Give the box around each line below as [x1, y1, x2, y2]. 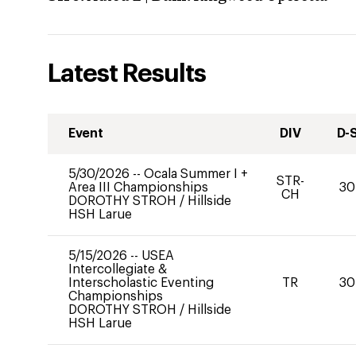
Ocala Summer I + [144, 168, 248, 180]
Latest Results [48, 61, 206, 87]
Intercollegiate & [68, 263, 167, 276]
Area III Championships [68, 181, 208, 194]
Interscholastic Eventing [68, 277, 214, 289]
